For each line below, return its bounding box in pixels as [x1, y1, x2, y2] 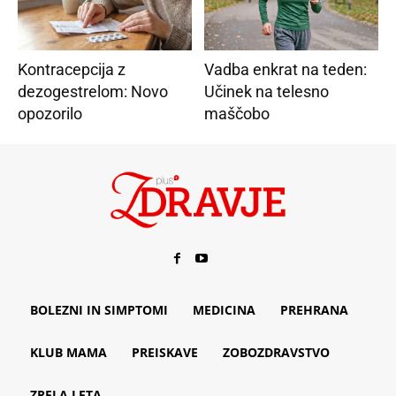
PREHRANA [280, 301, 348, 319]
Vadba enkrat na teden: [203, 59, 367, 79]
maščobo [203, 103, 270, 123]
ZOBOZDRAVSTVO [223, 344, 330, 362]
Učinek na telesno [203, 81, 329, 101]
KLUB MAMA [30, 344, 107, 362]
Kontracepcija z [18, 59, 126, 79]
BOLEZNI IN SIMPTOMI [30, 301, 168, 319]
